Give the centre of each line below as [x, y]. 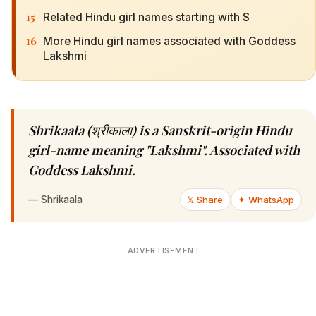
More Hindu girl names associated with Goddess [169, 41]
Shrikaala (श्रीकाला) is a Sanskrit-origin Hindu [160, 130]
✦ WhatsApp [266, 200]
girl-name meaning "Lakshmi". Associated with [164, 150]
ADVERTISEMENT [164, 251]
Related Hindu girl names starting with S [146, 17]
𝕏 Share [205, 200]
